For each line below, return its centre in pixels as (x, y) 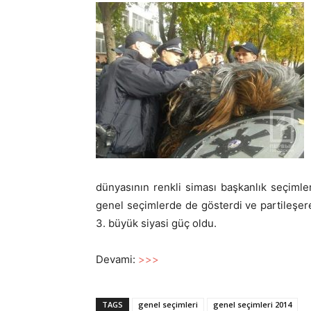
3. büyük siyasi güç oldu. (156, 223)
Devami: (117, 259)
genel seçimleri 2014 (252, 304)
